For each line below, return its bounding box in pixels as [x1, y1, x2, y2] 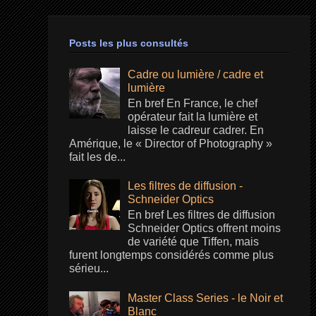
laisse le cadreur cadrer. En [128, 123, 265, 136]
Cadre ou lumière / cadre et [128, 68, 264, 80]
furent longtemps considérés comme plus [68, 249, 274, 262]
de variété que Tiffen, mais [128, 236, 260, 248]
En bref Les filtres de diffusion [128, 209, 276, 221]
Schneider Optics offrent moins [128, 222, 281, 235]
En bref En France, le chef [128, 97, 258, 109]
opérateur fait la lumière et [128, 110, 258, 123]
